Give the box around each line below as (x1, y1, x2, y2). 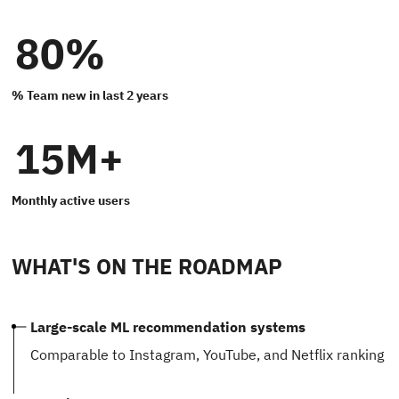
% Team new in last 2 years (12, 87, 169, 104)
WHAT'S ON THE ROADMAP (12, 252, 283, 281)
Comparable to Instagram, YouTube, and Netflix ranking (30, 346, 385, 364)
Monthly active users (12, 192, 131, 209)
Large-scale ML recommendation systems (30, 318, 306, 337)
